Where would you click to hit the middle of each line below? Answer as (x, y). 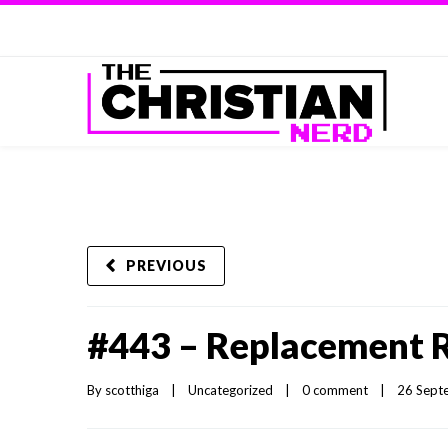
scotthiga (132, 390)
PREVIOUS (166, 265)
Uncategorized (230, 390)
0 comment (335, 390)
